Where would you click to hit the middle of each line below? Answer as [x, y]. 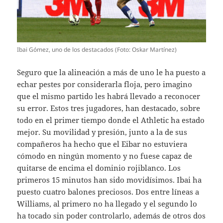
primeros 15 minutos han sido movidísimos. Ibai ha [110, 179]
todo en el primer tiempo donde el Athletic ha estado [111, 120]
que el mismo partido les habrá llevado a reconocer [109, 96]
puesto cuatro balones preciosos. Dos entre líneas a [108, 191]
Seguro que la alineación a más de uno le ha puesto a [111, 72]
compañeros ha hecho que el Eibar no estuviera [102, 144]
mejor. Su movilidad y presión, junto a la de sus [102, 132]
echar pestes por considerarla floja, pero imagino [105, 84]
